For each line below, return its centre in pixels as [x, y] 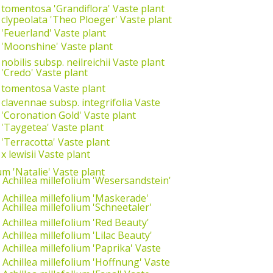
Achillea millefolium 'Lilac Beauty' [77, 236]
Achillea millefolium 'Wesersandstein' [87, 181]
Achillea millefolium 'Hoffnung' [72, 262]
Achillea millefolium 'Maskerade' [76, 198]
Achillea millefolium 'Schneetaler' [77, 207]
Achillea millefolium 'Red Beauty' [76, 222]
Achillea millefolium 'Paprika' [68, 248]
